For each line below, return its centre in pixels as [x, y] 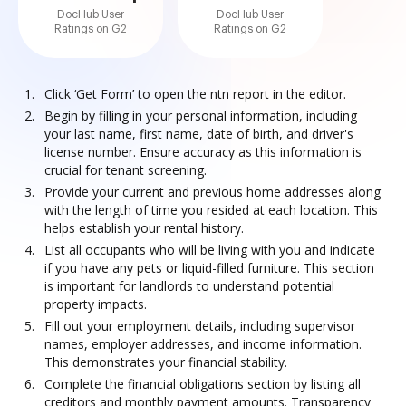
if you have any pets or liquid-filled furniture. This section [209, 268]
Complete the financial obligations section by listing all [203, 384]
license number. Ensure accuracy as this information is [203, 152]
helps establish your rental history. [144, 228]
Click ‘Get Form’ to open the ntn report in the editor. [195, 94]
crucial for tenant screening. [126, 170]
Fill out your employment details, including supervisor [200, 326]
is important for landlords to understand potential [189, 286]
